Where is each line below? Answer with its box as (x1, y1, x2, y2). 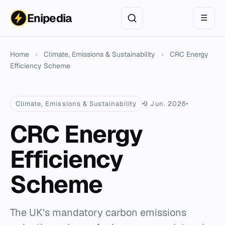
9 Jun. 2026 (144, 99, 186, 108)
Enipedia (27, 11, 71, 26)
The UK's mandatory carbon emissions (10, 206, 186, 219)
